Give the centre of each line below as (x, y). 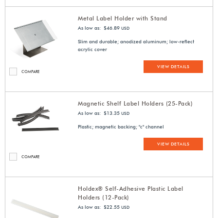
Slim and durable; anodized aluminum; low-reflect (136, 42)
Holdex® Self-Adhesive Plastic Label (131, 189)
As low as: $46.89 (99, 28)
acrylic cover (93, 49)
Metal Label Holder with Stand (123, 18)
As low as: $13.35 (99, 113)
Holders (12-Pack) (104, 198)
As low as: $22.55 (99, 207)
